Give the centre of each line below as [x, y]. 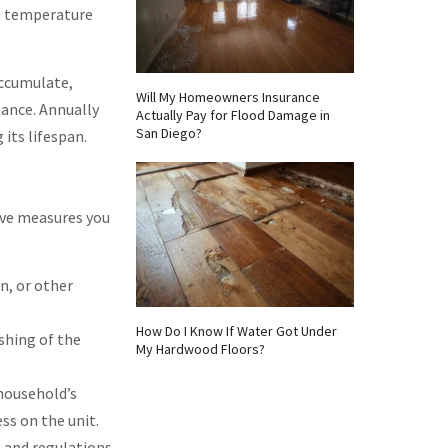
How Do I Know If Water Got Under [236, 331]
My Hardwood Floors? [200, 349]
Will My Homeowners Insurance [228, 97]
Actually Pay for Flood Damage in [233, 115]
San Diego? [169, 133]
